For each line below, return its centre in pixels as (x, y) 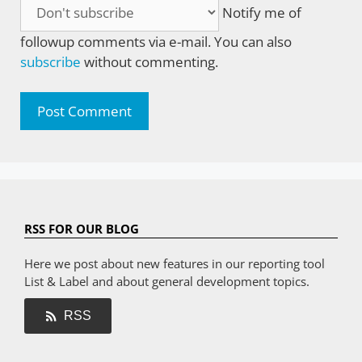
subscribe (51, 61)
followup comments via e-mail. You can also (156, 41)
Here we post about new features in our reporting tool (175, 264)
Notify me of (260, 12)
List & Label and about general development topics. (167, 282)
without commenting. (149, 61)
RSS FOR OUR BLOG (82, 229)
